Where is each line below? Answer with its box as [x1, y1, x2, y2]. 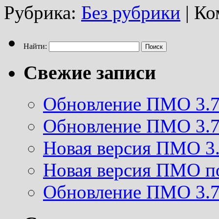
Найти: [23, 42, 47, 51]
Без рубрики [81, 2, 180, 23]
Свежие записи [23, 61, 156, 84]
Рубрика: [4, 2, 76, 23]
